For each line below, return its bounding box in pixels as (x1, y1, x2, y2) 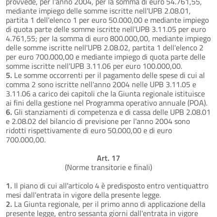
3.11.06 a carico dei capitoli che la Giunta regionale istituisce (6, 87, 205, 99)
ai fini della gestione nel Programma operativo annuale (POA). (6, 96, 207, 108)
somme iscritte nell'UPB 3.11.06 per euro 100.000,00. (6, 60, 182, 72)
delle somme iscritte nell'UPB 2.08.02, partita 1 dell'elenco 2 (6, 41, 203, 53)
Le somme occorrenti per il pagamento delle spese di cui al (12, 69, 205, 81)
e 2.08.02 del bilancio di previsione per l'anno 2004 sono (6, 115, 190, 127)
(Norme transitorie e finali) (65, 161, 152, 173)
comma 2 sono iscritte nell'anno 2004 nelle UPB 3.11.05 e (6, 78, 196, 90)
